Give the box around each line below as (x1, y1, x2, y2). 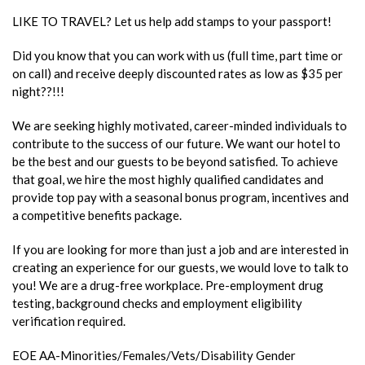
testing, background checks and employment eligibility (12, 295, 302, 310)
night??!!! (12, 83, 64, 99)
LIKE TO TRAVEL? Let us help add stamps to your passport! (12, 13, 332, 29)
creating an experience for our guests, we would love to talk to (12, 259, 349, 275)
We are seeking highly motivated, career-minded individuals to (12, 117, 347, 133)
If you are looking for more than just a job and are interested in (12, 241, 349, 257)
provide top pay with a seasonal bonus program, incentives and (12, 189, 349, 204)
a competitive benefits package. (12, 207, 182, 222)
